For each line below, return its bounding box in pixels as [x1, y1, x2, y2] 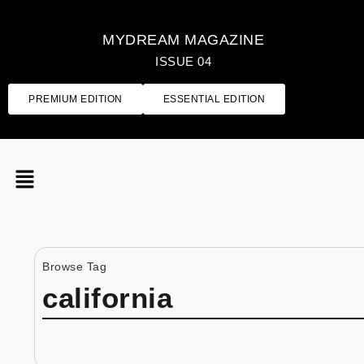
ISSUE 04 [155, 54, 212, 68]
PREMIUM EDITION [28, 93, 123, 105]
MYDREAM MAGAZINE [102, 32, 265, 48]
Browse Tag [42, 260, 106, 273]
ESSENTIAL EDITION [162, 93, 265, 105]
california [42, 282, 172, 314]
